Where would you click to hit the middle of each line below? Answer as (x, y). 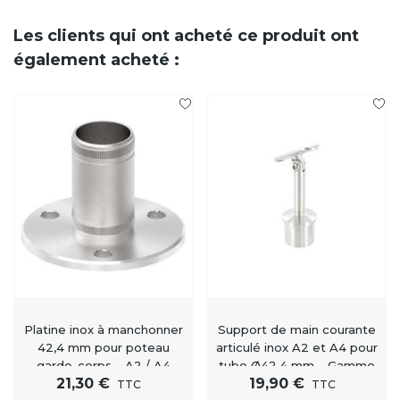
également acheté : (96, 59)
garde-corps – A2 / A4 (103, 366)
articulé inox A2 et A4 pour (297, 348)
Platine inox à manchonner (103, 330)
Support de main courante (297, 330)
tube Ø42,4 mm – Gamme (297, 366)
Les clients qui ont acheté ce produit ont (186, 35)
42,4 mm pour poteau (103, 348)
